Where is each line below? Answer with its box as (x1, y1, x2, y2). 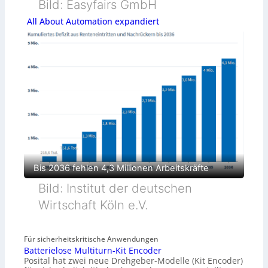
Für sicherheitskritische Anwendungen (24, 234, 159, 245)
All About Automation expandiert (26, 16, 159, 28)
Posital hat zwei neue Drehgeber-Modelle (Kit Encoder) (24, 255, 243, 267)
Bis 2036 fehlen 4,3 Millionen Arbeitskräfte (33, 163, 209, 174)
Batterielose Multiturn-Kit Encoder (24, 245, 162, 257)
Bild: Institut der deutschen (38, 181, 192, 196)
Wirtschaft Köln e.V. (38, 197, 148, 213)
